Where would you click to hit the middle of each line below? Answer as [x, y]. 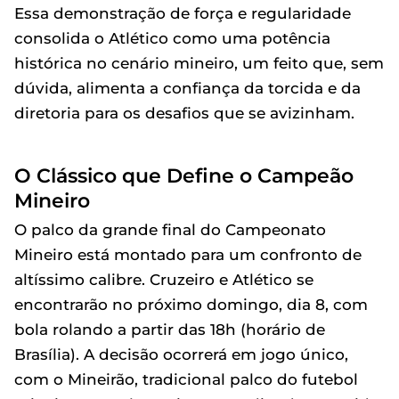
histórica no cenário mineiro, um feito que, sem [199, 63]
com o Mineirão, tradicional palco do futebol [186, 379]
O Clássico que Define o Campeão [184, 175]
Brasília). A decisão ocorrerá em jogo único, [181, 354]
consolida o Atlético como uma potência [172, 38]
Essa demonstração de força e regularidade [183, 13]
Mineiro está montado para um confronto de [188, 254]
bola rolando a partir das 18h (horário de [170, 329]
